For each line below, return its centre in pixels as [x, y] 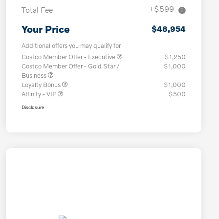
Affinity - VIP [40, 94]
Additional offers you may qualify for [71, 46]
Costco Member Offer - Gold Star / [70, 66]
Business [35, 76]
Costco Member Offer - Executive [69, 57]
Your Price [46, 29]
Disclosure [33, 107]
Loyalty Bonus [42, 85]
